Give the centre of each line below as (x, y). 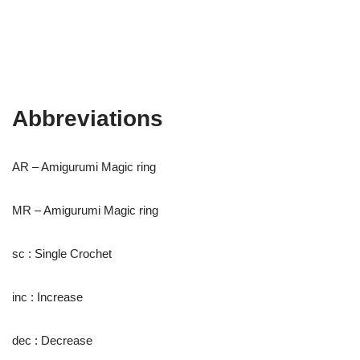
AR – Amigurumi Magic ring (84, 167)
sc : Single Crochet (62, 254)
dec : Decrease (52, 340)
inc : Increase (47, 297)
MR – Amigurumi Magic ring (85, 210)
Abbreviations (88, 119)
